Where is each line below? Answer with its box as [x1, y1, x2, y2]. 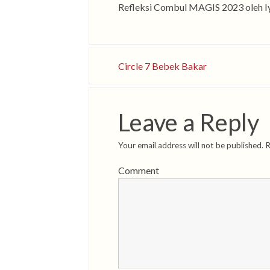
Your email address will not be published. [118, 140, 263, 150]
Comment [118, 164, 159, 176]
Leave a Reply [118, 108, 259, 137]
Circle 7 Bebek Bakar [118, 60, 207, 72]
